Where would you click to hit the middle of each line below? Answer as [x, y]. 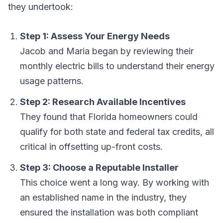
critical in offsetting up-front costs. [91, 147]
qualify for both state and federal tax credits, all [117, 132]
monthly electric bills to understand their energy [117, 66]
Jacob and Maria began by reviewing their [107, 51]
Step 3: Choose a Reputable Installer [99, 167]
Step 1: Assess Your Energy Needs [95, 36]
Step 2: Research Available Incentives [103, 102]
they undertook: [41, 7]
